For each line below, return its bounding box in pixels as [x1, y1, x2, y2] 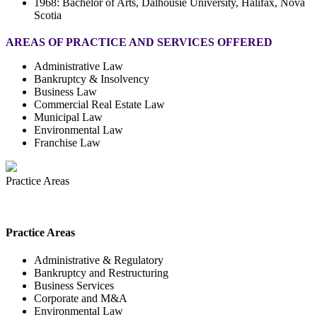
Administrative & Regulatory [34, 254, 163, 267]
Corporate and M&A [34, 292, 127, 305]
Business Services [34, 279, 114, 292]
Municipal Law [34, 110, 103, 123]
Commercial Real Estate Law [34, 98, 165, 110]
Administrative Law [34, 59, 123, 72]
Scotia [34, 8, 62, 21]
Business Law [34, 85, 97, 98]
